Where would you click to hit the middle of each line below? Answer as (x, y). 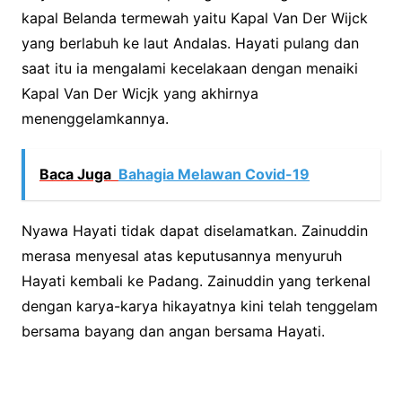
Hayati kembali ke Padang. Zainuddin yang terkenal (196, 280)
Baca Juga (75, 174)
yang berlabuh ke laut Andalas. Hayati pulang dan (190, 43)
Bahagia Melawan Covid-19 (214, 174)
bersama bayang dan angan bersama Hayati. (173, 331)
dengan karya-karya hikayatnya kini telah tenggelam (199, 306)
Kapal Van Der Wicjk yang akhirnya (140, 93)
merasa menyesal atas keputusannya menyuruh (181, 255)
